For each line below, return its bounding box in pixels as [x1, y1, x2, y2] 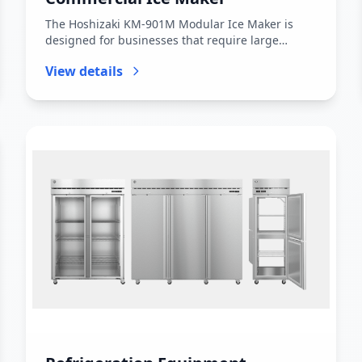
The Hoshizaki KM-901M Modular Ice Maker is [45, 16, 293, 32]
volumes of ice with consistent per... [45, 48, 238, 64]
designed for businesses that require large [45, 32, 279, 48]
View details [45, 62, 123, 80]
